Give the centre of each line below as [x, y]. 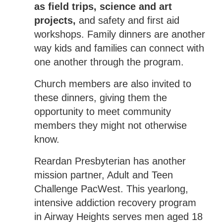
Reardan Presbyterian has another [110, 161]
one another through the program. [109, 62]
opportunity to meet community [102, 111]
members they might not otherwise [110, 125]
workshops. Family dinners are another [119, 34]
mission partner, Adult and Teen [103, 175]
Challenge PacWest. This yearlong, [111, 189]
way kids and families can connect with [119, 48]
